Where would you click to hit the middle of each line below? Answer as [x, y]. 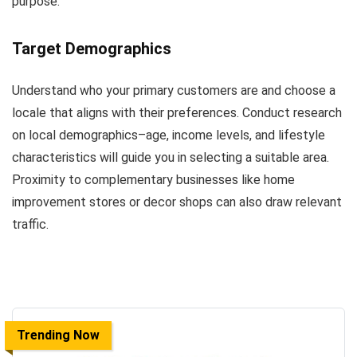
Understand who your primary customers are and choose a [174, 91]
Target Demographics [92, 49]
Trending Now [58, 335]
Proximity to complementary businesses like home [153, 180]
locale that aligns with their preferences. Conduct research [177, 113]
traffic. [30, 225]
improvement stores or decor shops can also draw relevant [177, 202]
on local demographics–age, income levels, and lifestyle [169, 135]
